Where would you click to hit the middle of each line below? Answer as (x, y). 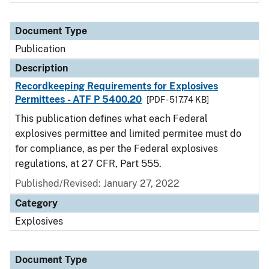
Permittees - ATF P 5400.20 (79, 99)
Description (41, 68)
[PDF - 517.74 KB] (178, 100)
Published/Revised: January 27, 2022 (97, 183)
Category (36, 203)
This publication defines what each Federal (111, 119)
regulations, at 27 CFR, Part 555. (88, 164)
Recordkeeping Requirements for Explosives (116, 86)
